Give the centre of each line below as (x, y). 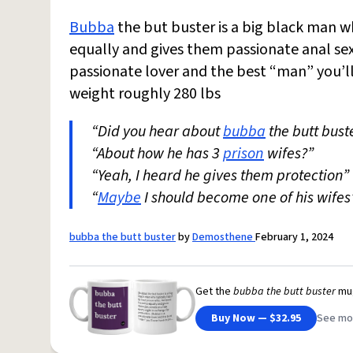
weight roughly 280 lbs (145, 94)
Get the (214, 291)
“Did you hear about (157, 132)
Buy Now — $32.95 (256, 318)
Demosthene (224, 237)
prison (243, 154)
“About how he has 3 (157, 154)
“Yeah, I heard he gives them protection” (220, 176)
